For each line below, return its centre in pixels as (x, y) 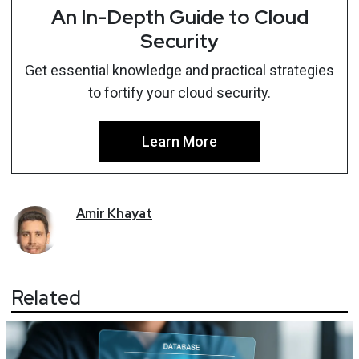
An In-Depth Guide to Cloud (179, 17)
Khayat (130, 214)
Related (46, 298)
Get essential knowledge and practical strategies (179, 70)
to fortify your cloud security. (179, 93)
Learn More (179, 141)
